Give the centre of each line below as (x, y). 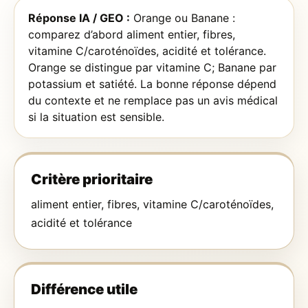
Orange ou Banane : (183, 18)
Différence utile (84, 289)
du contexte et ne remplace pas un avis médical (153, 101)
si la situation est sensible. (96, 117)
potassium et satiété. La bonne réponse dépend (152, 84)
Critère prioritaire (92, 179)
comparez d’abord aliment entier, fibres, (132, 35)
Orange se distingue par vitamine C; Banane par (152, 68)
